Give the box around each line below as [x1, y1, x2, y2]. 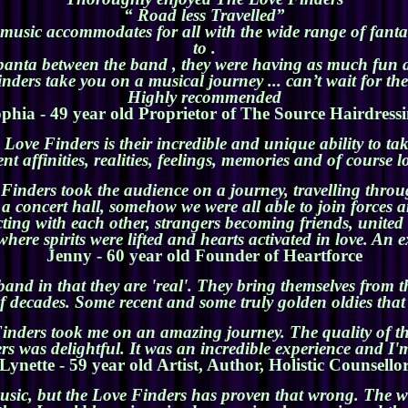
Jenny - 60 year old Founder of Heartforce [46, 246, 362, 266]
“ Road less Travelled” [123, 5, 285, 25]
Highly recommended [127, 87, 281, 107]
